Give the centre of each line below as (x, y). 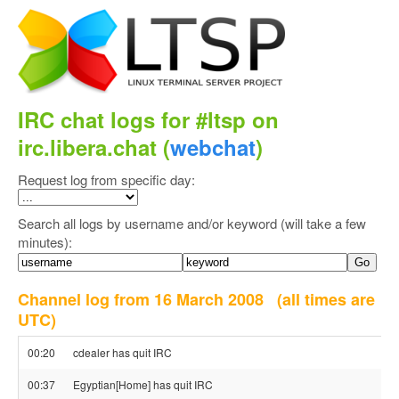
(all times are (326, 299)
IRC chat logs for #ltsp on (148, 119)
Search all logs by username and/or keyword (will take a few (192, 223)
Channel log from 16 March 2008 (147, 299)
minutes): (45, 242)
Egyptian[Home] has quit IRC (143, 384)
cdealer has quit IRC (122, 352)
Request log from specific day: (106, 179)
